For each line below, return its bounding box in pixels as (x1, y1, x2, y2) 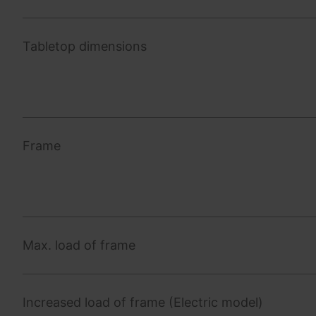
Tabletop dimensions (23, 38, 147, 54)
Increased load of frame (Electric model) (23, 294, 263, 310)
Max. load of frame (23, 237, 135, 253)
